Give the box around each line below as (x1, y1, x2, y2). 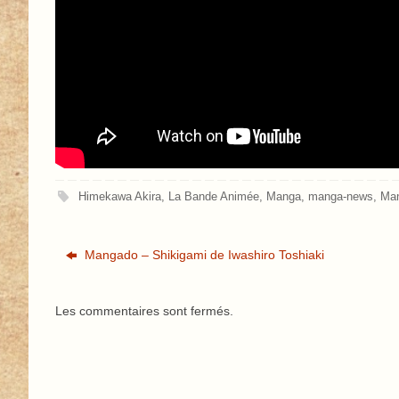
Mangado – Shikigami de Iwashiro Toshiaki (81, 248, 325, 263)
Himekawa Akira (78, 191, 162, 204)
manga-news (308, 191, 374, 204)
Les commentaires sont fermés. (55, 304, 233, 319)
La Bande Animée (168, 191, 260, 204)
